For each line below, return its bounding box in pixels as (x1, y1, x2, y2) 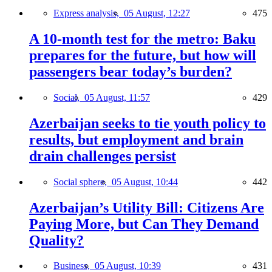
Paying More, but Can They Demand (29, 216, 259, 232)
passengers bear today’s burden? (29, 63, 232, 80)
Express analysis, (53, 7, 124, 18)
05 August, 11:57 (84, 92, 150, 103)
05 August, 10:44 (112, 176, 178, 187)
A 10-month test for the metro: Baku (29, 30, 256, 47)
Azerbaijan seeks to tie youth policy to (29, 115, 266, 131)
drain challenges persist (29, 148, 176, 164)
